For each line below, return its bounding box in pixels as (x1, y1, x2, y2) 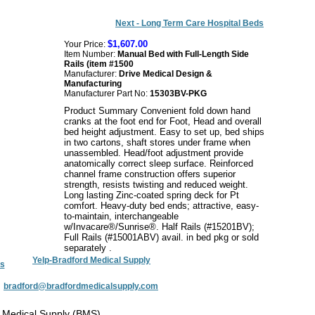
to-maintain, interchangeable (64, 211, 179, 221)
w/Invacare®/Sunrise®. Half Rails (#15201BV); (64, 221, 255, 232)
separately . (64, 243, 112, 253)
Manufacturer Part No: (64, 89, 148, 98)
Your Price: (64, 39, 105, 49)
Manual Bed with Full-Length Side (117, 49, 249, 59)
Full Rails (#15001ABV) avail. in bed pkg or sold (64, 232, 259, 243)
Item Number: (64, 49, 115, 59)
